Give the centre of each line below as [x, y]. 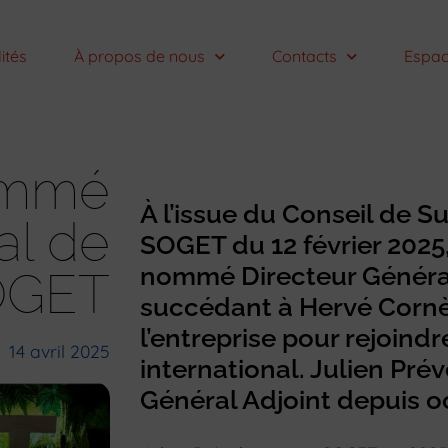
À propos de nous [139, 56]
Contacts [305, 56]
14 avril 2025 [59, 351]
